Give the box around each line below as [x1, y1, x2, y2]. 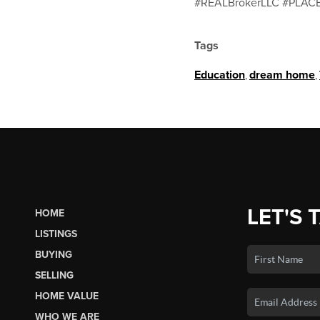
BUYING [34, 248, 72, 261]
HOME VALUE [34, 289, 99, 302]
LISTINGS [34, 227, 77, 240]
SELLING [34, 269, 74, 281]
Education [194, 68, 245, 82]
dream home [249, 68, 315, 82]
